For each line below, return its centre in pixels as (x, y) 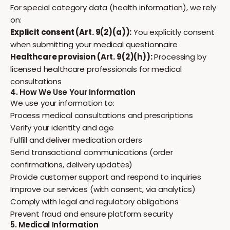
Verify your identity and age (62, 128)
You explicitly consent (173, 32)
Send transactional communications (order (92, 152)
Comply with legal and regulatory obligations (94, 202)
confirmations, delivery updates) (72, 165)
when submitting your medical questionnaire (94, 44)
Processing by (179, 57)
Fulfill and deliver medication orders (76, 140)
